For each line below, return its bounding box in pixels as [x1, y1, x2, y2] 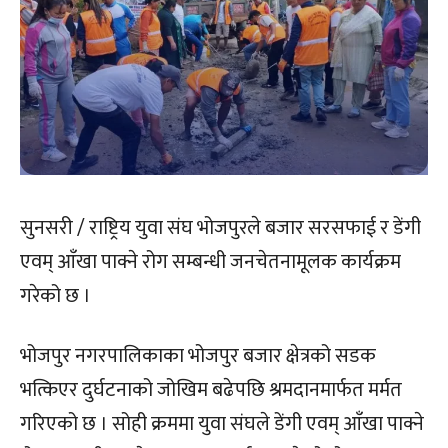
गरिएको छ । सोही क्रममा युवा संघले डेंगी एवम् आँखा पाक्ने [20, 407, 424, 442]
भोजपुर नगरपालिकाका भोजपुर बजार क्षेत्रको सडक [20, 339, 376, 374]
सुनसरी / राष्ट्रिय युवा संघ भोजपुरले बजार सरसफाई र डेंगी [20, 211, 421, 246]
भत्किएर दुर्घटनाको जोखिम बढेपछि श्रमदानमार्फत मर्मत [20, 373, 402, 408]
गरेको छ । [20, 279, 91, 314]
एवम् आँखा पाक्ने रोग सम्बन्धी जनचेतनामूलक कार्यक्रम [20, 245, 401, 280]
